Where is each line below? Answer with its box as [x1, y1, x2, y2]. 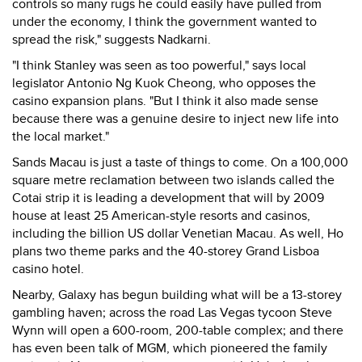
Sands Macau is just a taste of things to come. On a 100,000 [12, 154, 348, 170]
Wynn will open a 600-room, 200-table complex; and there [12, 322, 343, 339]
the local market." [12, 128, 109, 145]
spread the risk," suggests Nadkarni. [12, 32, 211, 48]
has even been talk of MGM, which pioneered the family [12, 340, 327, 356]
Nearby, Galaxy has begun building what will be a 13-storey [12, 287, 342, 303]
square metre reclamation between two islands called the [12, 172, 335, 188]
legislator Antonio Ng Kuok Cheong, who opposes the [12, 75, 316, 91]
